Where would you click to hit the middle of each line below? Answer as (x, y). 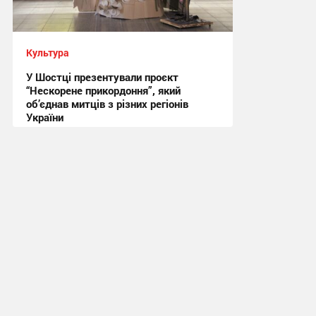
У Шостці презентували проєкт (102, 77)
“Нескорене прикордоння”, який (103, 91)
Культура (47, 53)
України (44, 117)
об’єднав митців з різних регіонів (107, 104)
